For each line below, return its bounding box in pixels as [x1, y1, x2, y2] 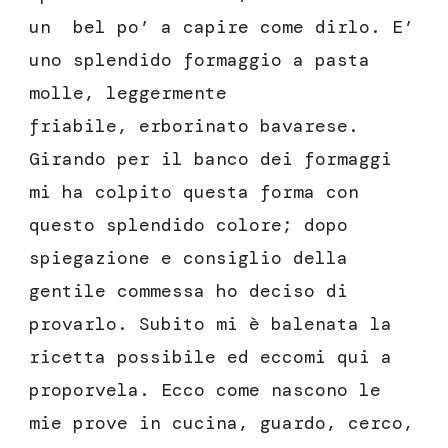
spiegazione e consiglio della [29, 246, 348, 271]
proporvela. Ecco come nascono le [29, 378, 381, 403]
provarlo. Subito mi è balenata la [29, 312, 392, 337]
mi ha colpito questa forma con [29, 180, 359, 205]
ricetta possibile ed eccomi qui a [29, 345, 392, 370]
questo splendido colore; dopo [29, 213, 348, 238]
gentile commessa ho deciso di [29, 279, 348, 304]
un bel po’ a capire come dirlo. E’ [29, 15, 414, 40]
